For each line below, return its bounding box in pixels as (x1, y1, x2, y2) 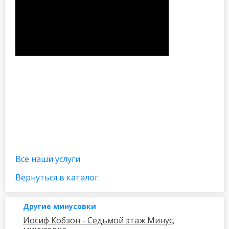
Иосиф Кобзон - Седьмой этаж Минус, (23, 215, 175, 226)
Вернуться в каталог (15, 172, 98, 183)
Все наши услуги (15, 153, 80, 165)
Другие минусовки (23, 201, 96, 211)
